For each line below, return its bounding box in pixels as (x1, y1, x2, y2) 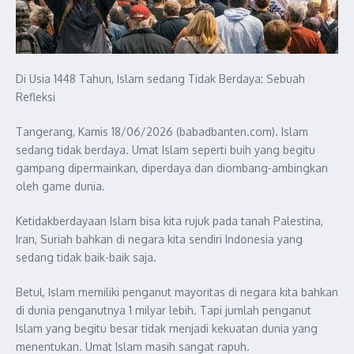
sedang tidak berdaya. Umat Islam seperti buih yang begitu (16, 142, 315, 156)
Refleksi (16, 89, 55, 104)
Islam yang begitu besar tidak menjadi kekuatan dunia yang (16, 321, 318, 335)
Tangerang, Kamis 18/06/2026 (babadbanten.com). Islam (16, 124, 308, 138)
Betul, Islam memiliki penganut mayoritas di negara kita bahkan (16, 284, 338, 299)
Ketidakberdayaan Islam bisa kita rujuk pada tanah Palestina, (16, 213, 323, 228)
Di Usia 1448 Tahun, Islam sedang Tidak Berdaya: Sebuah (16, 71, 305, 85)
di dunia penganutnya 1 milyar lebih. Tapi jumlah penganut (16, 303, 311, 317)
